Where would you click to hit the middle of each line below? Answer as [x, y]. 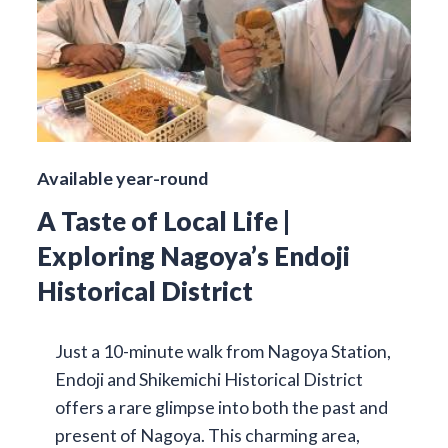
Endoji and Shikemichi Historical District [208, 379]
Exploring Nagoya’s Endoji [193, 256]
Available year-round [122, 178]
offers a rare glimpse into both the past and [221, 407]
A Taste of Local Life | [163, 221]
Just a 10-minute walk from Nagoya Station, [222, 351]
